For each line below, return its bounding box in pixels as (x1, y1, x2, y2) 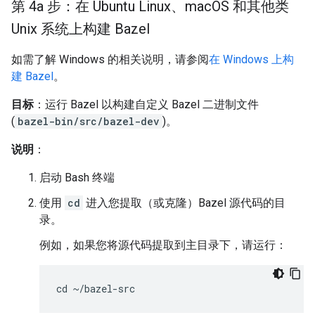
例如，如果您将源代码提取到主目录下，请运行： (39, 238, 287, 252)
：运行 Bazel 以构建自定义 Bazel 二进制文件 (34, 98, 259, 111)
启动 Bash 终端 (39, 171, 115, 184)
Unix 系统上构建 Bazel (11, 20, 150, 37)
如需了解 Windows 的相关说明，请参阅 (11, 53, 209, 66)
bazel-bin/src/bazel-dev (18, 115, 160, 128)
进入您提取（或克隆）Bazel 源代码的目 (83, 196, 285, 210)
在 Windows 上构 (209, 53, 294, 66)
